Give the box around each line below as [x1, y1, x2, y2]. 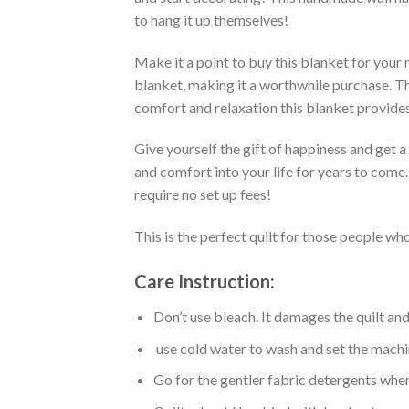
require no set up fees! [134, 185, 271, 204]
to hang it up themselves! [134, 10, 288, 28]
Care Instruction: [134, 270, 275, 293]
